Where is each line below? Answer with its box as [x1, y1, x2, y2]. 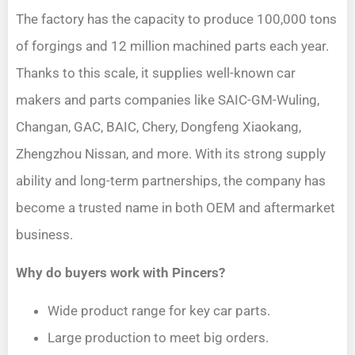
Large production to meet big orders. [48, 330, 269, 346]
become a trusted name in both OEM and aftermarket [16, 199, 335, 216]
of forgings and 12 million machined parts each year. [16, 37, 329, 54]
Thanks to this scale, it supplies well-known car [16, 64, 296, 81]
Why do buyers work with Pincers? [16, 265, 225, 281]
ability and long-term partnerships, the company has [16, 172, 326, 189]
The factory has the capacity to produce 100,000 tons [16, 10, 337, 27]
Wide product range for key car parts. [48, 303, 270, 319]
